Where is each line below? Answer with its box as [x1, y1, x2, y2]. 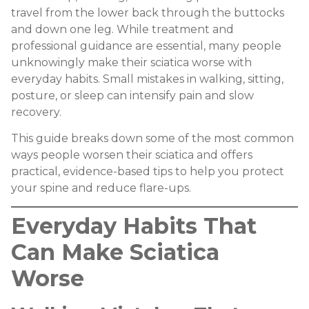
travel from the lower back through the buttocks [11, 6, 284, 19]
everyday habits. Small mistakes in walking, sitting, [11, 72, 283, 86]
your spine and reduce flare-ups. [11, 181, 191, 195]
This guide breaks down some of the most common [11, 132, 294, 145]
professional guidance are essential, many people [11, 39, 281, 52]
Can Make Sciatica [11, 239, 219, 266]
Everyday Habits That [11, 212, 257, 240]
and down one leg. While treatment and [11, 22, 234, 36]
